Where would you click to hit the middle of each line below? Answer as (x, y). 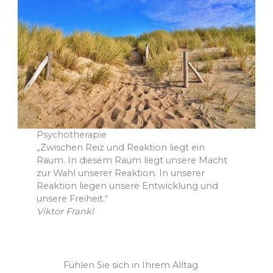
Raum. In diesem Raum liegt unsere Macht (132, 161)
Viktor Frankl (66, 212)
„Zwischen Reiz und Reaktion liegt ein (121, 148)
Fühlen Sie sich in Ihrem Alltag (131, 265)
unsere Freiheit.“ (73, 199)
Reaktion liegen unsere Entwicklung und (128, 186)
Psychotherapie (72, 135)
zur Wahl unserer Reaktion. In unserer (121, 173)
